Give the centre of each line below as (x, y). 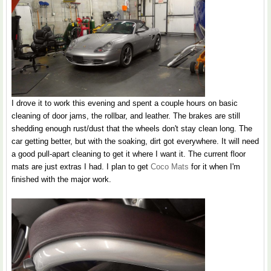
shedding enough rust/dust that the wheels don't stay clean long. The (132, 128)
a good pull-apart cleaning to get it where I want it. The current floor (129, 154)
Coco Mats (170, 166)
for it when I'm (214, 166)
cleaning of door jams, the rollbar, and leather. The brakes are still (126, 116)
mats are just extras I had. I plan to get (81, 166)
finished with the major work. (61, 179)
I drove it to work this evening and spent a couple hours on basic (125, 103)
